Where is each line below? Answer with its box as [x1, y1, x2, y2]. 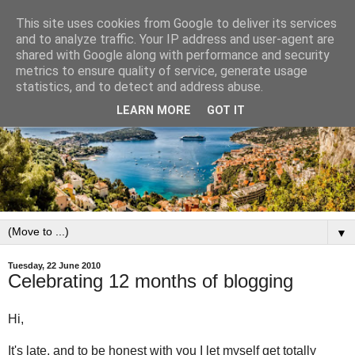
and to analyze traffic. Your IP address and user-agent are [16, 32, 334, 47]
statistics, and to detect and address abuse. [16, 79, 263, 94]
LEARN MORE [116, 104, 191, 118]
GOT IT [207, 104, 245, 118]
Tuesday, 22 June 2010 [8, 260, 101, 270]
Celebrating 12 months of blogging [8, 269, 293, 292]
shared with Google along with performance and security [16, 48, 330, 63]
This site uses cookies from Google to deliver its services [16, 16, 337, 31]
